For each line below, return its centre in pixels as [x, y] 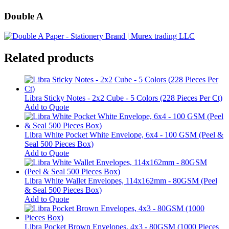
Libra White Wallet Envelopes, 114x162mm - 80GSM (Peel [121, 180]
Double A [24, 16]
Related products [49, 58]
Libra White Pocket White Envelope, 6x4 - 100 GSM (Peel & [124, 134]
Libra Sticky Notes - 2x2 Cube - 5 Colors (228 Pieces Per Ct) [123, 98]
